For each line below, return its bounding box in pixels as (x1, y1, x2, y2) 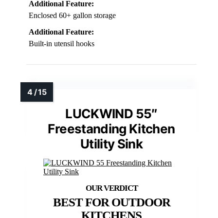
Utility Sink (80, 136, 143, 151)
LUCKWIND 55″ (65, 106, 158, 121)
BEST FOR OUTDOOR (53, 196, 170, 209)
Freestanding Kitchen (48, 121, 175, 136)
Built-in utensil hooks (29, 39, 94, 48)
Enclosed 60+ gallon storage (29, 11, 116, 19)
